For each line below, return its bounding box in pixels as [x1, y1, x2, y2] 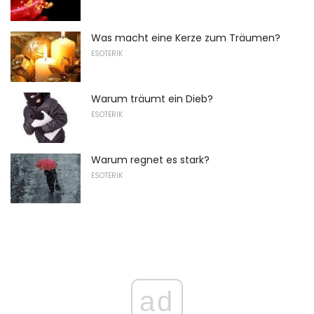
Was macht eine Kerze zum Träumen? [91, 31, 280, 46]
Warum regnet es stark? [91, 152, 210, 167]
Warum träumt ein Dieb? [91, 91, 213, 106]
